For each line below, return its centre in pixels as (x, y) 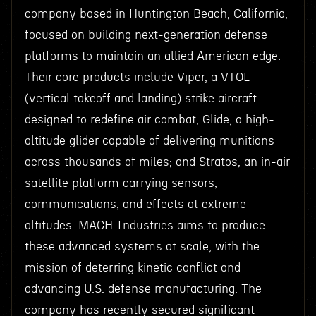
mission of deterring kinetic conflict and (132, 268)
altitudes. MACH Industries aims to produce (145, 225)
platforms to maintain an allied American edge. (152, 56)
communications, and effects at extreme (135, 204)
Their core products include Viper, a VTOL (137, 77)
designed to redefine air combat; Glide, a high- (149, 120)
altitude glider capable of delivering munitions (149, 141)
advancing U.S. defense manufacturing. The (143, 289)
